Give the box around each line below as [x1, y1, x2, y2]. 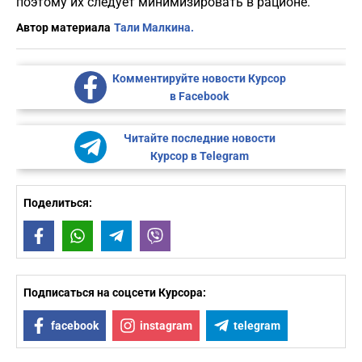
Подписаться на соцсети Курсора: [23, 286, 206, 300]
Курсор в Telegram [149, 149, 249, 163]
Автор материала [16, 21, 111, 35]
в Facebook [170, 90, 229, 103]
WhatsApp [92, 229, 145, 243]
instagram [140, 319, 192, 333]
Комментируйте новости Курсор [112, 72, 286, 86]
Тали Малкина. [114, 21, 194, 35]
